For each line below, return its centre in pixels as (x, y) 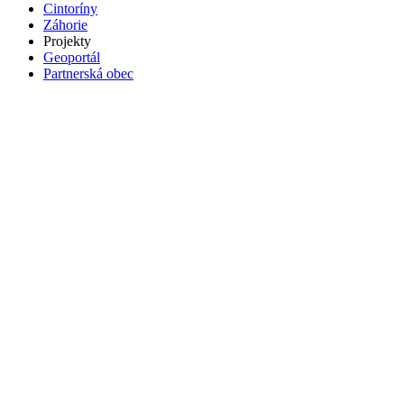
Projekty (67, 41)
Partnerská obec (88, 73)
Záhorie (65, 24)
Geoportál (72, 57)
